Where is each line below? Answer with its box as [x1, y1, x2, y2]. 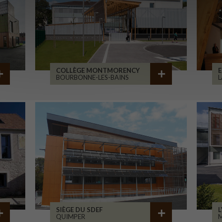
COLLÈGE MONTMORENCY [56, 66, 140, 74]
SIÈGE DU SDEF [56, 206, 103, 214]
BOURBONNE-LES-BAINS [56, 73, 129, 81]
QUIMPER [56, 213, 86, 221]
